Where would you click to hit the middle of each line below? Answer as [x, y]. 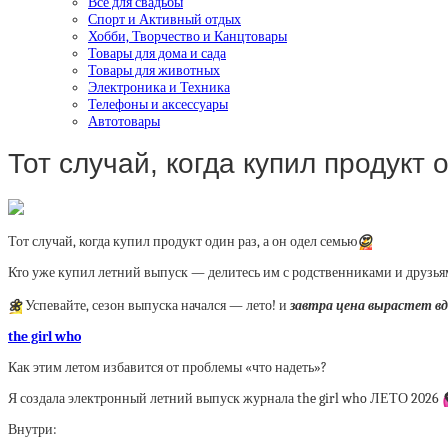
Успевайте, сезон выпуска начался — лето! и [156, 305]
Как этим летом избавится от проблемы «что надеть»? [167, 367]
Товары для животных [154, 70]
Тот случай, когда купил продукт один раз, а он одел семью [182, 241]
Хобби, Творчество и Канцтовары [187, 36]
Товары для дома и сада [157, 53]
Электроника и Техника [159, 87]
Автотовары [124, 121]
